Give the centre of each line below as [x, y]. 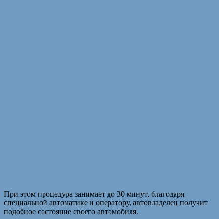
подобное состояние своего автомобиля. [71, 212]
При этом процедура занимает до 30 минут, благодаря [94, 194]
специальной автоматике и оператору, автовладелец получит [106, 203]
